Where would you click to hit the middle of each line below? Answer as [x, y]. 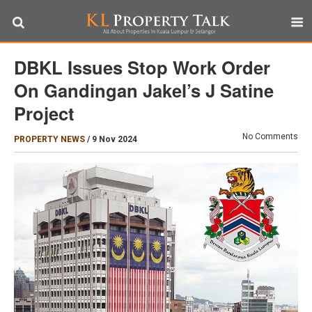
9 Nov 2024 [115, 139]
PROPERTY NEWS [49, 139]
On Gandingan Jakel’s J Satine [144, 90]
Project [44, 113]
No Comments [270, 136]
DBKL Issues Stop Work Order [142, 67]
